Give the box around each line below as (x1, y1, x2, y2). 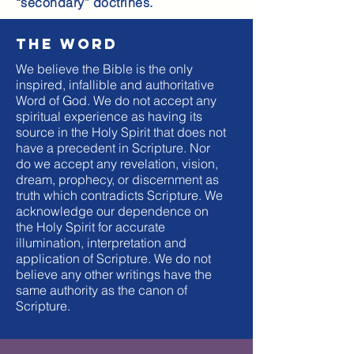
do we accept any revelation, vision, (16, 156, 218, 171)
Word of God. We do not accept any (16, 92, 217, 108)
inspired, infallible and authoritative (16, 77, 214, 92)
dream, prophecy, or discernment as (16, 171, 219, 187)
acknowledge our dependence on (16, 203, 209, 219)
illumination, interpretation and (16, 235, 186, 250)
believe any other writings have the (16, 266, 212, 282)
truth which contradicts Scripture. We (16, 187, 223, 203)
